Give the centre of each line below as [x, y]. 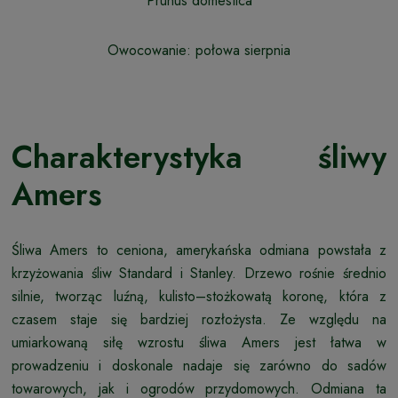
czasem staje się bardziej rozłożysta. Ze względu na [199, 320]
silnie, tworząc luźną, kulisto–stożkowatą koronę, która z [199, 297]
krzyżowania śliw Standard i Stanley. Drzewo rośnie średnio [199, 274]
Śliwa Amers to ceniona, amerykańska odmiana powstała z [199, 251]
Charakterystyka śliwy [199, 157]
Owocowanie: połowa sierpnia [199, 50]
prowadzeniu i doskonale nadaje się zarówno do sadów [199, 366]
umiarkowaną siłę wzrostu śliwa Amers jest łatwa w [199, 343]
